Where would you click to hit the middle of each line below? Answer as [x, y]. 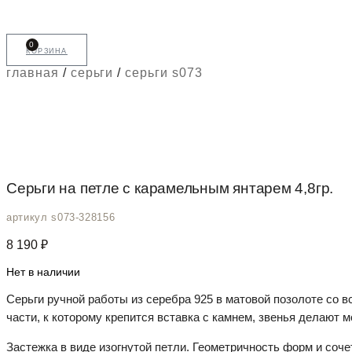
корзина [47, 50]
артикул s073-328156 [61, 218]
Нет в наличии [43, 272]
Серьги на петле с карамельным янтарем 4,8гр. [170, 188]
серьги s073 [164, 73]
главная [33, 73]
